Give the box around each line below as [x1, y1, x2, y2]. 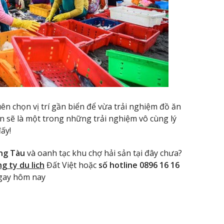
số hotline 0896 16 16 [98, 159, 179, 170]
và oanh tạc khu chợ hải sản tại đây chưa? [25, 147, 182, 158]
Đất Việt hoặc [44, 159, 98, 170]
